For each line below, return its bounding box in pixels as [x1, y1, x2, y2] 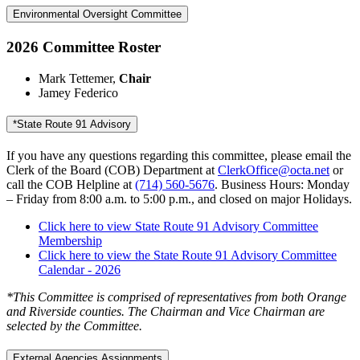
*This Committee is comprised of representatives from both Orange [6, 290, 346, 305]
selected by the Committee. [6, 319, 142, 333]
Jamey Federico [39, 85, 118, 100]
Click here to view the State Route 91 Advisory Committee [39, 248, 337, 263]
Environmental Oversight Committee [13, 7, 182, 20]
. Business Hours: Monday [215, 178, 350, 192]
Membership [39, 234, 102, 248]
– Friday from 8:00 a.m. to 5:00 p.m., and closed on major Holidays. [6, 192, 352, 207]
